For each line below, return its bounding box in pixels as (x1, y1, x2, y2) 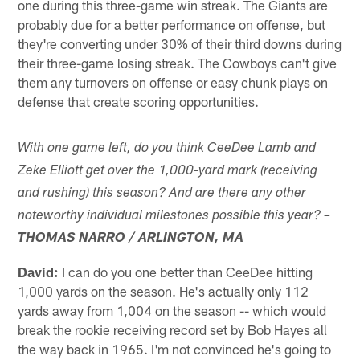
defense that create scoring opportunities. (18, 92, 260, 109)
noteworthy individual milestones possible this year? (18, 209, 321, 223)
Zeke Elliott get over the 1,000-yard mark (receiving (18, 164, 318, 178)
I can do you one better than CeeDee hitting (59, 263, 313, 280)
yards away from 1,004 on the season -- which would (18, 301, 327, 318)
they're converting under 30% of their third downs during (18, 35, 342, 51)
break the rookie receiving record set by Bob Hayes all (18, 321, 328, 337)
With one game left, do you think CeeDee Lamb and (18, 141, 317, 156)
